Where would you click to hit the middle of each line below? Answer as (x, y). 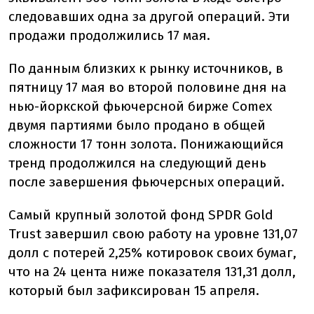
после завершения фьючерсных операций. (146, 182)
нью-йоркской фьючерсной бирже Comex (140, 106)
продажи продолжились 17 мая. (109, 35)
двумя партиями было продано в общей (137, 125)
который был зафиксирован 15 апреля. (134, 291)
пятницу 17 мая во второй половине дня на (148, 87)
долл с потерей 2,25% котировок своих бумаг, (152, 253)
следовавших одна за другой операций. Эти (149, 16)
